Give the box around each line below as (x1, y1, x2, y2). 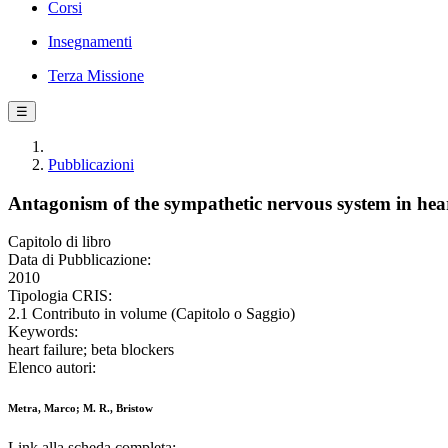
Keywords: (8, 323, 78, 341)
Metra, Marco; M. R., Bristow (8, 402, 153, 415)
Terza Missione (48, 67, 144, 84)
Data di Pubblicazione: (8, 251, 151, 269)
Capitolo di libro (8, 233, 111, 251)
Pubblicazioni (48, 156, 134, 173)
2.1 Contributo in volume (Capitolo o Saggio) (8, 305, 295, 323)
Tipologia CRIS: (8, 287, 112, 305)
